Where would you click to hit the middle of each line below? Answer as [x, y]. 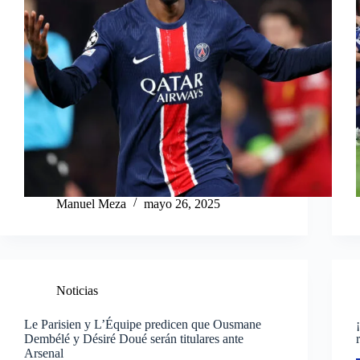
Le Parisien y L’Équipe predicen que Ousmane [143, 324]
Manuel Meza [91, 203]
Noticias [77, 290]
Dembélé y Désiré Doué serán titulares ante [134, 338]
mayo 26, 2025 [182, 203]
